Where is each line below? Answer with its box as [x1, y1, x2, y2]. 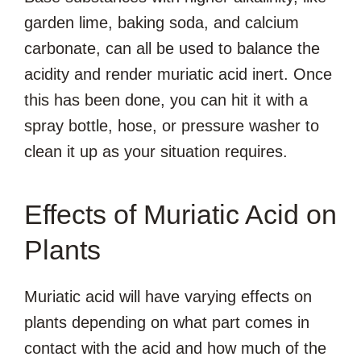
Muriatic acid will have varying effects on [24, 288, 312, 306]
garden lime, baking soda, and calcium [24, 14, 299, 32]
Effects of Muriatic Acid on [24, 199, 337, 230]
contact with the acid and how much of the [24, 339, 326, 358]
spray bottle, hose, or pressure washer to [24, 117, 319, 135]
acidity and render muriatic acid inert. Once [24, 65, 332, 84]
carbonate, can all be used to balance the [24, 39, 320, 58]
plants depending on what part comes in [24, 313, 309, 332]
